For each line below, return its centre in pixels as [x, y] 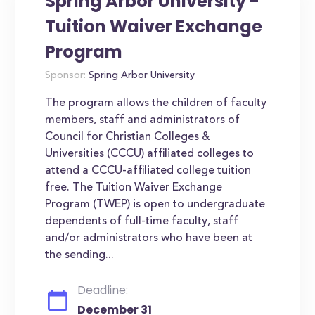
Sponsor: [66, 76]
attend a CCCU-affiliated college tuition [148, 171]
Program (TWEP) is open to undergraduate [155, 205]
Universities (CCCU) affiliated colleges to [150, 154]
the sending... [80, 255]
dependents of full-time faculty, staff [142, 221]
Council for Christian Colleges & [128, 137]
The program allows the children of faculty [156, 103]
